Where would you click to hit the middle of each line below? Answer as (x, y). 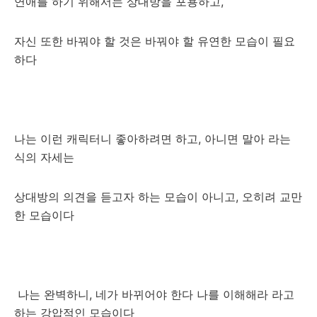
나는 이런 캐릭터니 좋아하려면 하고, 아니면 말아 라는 (152, 139)
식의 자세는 (46, 157)
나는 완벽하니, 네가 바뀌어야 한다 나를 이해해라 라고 (154, 294)
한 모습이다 (46, 215)
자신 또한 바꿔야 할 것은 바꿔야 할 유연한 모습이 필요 (155, 41)
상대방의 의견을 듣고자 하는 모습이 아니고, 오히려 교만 (158, 197)
